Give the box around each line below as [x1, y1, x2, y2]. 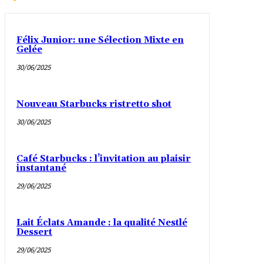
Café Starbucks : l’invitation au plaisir [16, 153, 191, 165]
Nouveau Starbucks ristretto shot [16, 99, 171, 110]
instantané [16, 163, 66, 174]
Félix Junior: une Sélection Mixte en [16, 35, 184, 46]
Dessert [16, 227, 52, 238]
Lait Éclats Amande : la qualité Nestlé [16, 217, 187, 229]
